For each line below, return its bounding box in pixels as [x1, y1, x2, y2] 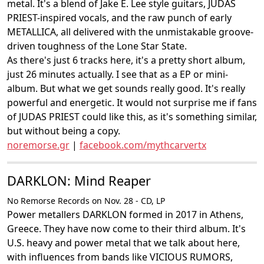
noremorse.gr [7, 138, 70, 151]
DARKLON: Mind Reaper [7, 172, 151, 189]
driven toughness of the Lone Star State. [7, 39, 187, 52]
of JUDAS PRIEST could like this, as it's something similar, [7, 110, 257, 123]
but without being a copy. [7, 124, 120, 137]
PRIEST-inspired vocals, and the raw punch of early [7, 11, 232, 24]
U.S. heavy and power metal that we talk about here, [7, 236, 240, 249]
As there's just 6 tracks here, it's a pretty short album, [7, 54, 245, 67]
